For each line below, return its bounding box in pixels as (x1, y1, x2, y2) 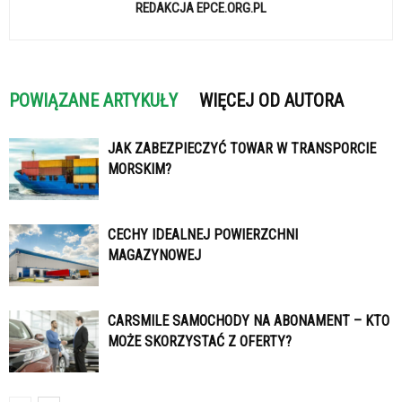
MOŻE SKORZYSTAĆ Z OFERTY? (108, 332, 292, 350)
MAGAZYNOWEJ (108, 246, 201, 264)
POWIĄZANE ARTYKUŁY (9, 89, 178, 111)
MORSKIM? (108, 160, 171, 178)
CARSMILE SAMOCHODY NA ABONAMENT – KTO (108, 311, 389, 329)
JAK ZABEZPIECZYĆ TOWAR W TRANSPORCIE (108, 139, 376, 157)
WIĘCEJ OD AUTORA (199, 89, 344, 111)
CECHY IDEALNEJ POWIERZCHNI (108, 225, 298, 243)
